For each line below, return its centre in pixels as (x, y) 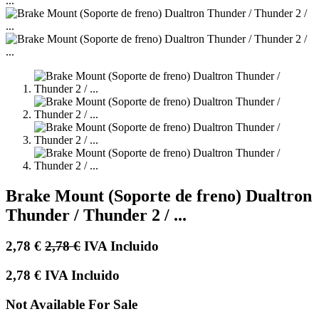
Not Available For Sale (72, 304)
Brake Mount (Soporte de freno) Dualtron (159, 195)
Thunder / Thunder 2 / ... (96, 215)
